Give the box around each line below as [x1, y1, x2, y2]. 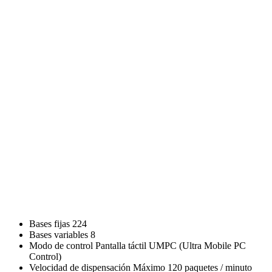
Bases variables [29, 229, 88, 240]
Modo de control [29, 240, 93, 251]
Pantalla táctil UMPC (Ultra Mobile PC [95, 240, 246, 251]
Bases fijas [29, 219, 70, 229]
